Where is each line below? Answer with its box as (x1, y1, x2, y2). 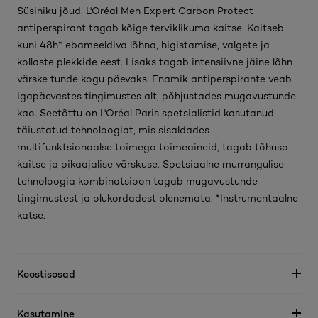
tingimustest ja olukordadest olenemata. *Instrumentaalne (17, 192, 298, 204)
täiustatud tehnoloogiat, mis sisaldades (17, 124, 209, 136)
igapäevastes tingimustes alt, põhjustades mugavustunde (17, 89, 296, 102)
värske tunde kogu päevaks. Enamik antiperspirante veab (17, 72, 292, 84)
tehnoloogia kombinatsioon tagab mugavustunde (17, 175, 258, 187)
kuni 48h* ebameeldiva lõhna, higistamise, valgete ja (17, 38, 270, 50)
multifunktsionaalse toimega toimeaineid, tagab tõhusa (17, 141, 288, 153)
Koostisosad (17, 267, 75, 280)
